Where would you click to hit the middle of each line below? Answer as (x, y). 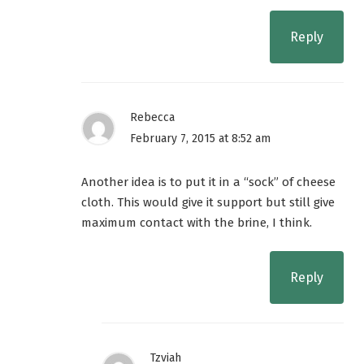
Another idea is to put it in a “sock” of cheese (208, 182)
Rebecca (152, 118)
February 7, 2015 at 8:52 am (200, 139)
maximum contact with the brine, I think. (197, 223)
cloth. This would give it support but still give (208, 203)
